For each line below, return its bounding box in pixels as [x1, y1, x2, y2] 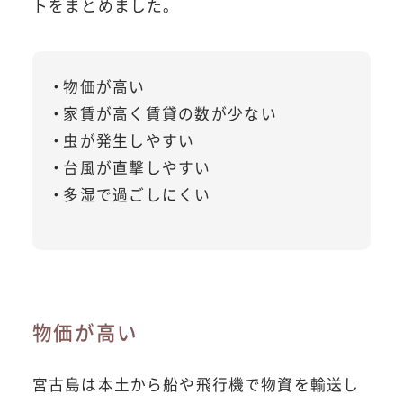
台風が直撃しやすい [63, 156, 211, 178]
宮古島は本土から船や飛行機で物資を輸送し [31, 372, 360, 395]
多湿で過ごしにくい [63, 183, 211, 205]
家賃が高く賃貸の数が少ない [63, 102, 277, 124]
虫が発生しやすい [63, 129, 195, 151]
